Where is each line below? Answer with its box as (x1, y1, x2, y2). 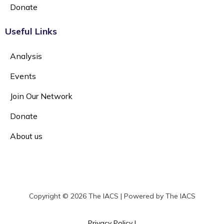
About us (10, 131, 42, 141)
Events (10, 71, 36, 81)
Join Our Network (10, 91, 72, 101)
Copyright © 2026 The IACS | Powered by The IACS (28, 191, 195, 201)
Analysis (10, 51, 42, 61)
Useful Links (5, 25, 57, 37)
